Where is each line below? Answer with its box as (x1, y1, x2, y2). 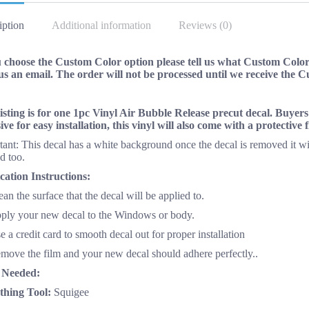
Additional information (52, 19, 151, 31)
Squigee (51, 286, 89, 298)
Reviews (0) (179, 19, 232, 31)
